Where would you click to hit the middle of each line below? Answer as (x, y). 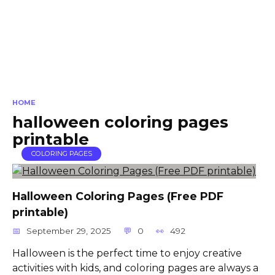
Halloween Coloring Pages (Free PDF (118, 196)
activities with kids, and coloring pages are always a (135, 268)
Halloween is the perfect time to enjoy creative (127, 253)
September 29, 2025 (69, 230)
